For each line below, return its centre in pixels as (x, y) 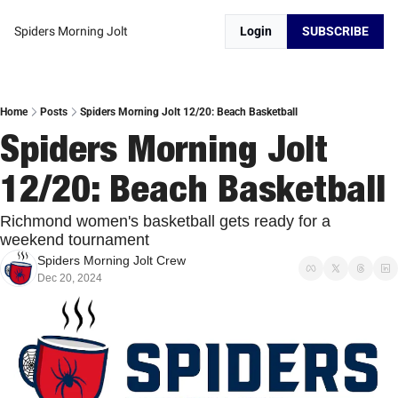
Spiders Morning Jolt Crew (111, 260)
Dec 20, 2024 (70, 278)
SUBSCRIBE (335, 31)
